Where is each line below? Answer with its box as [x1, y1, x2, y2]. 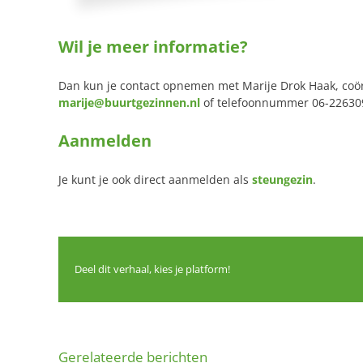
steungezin [252, 171, 313, 187]
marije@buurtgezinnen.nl [58, 94, 200, 110]
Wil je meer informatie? [58, 35, 248, 58]
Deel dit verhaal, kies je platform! [75, 262, 230, 277]
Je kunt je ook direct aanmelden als [58, 171, 252, 187]
